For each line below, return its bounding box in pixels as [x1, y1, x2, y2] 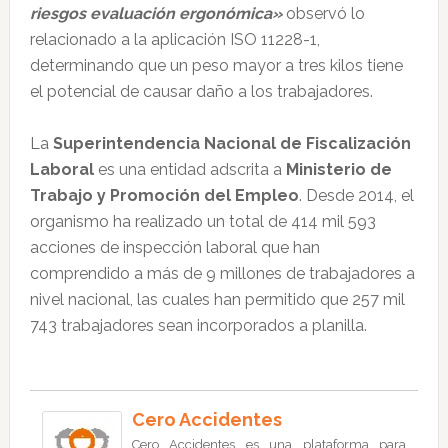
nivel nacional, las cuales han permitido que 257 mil [29, 290, 405, 309]
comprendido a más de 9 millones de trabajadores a [29, 264, 415, 283]
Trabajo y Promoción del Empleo [29, 186, 299, 205]
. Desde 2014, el [298, 186, 414, 205]
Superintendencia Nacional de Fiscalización [52, 134, 411, 153]
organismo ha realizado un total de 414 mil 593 [29, 212, 376, 231]
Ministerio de [285, 160, 392, 179]
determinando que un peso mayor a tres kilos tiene [29, 56, 403, 75]
